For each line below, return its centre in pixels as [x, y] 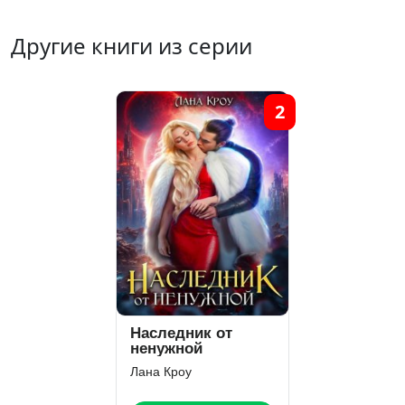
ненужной [166, 348]
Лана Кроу [161, 372]
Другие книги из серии [132, 46]
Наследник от [181, 333]
